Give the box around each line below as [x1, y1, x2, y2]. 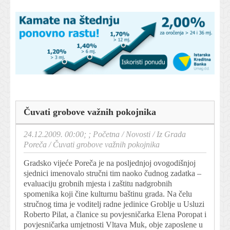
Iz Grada [157, 129, 186, 139]
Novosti [126, 129, 150, 139]
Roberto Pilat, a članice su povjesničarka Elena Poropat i [24, 209, 206, 219]
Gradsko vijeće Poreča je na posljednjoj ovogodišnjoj [24, 158, 196, 167]
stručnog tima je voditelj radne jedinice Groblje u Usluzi [24, 199, 204, 208]
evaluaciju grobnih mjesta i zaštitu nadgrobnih [24, 179, 172, 188]
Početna [93, 129, 120, 139]
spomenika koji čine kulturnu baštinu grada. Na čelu [24, 189, 192, 198]
